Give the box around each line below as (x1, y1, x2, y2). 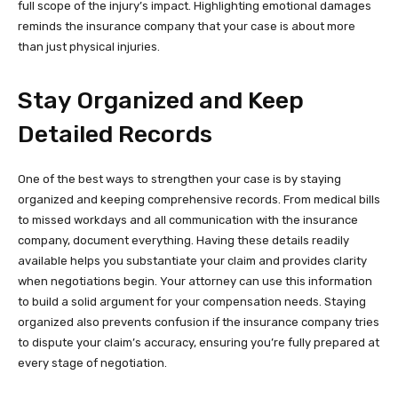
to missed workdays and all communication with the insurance (18, 212, 358, 227)
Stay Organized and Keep (18, 85, 304, 115)
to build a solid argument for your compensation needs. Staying (18, 294, 366, 308)
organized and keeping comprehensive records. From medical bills (18, 192, 380, 206)
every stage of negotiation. (18, 355, 167, 370)
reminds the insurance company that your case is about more (18, 19, 355, 33)
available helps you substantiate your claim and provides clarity (18, 253, 367, 267)
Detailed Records (18, 119, 212, 148)
